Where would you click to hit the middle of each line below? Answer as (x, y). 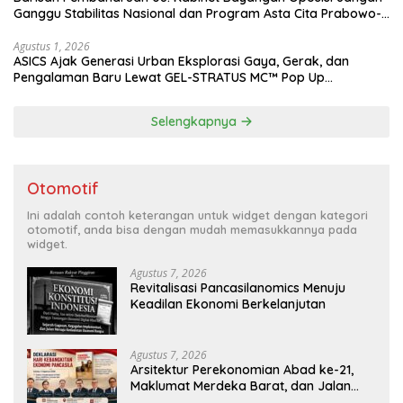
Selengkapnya (195, 122)
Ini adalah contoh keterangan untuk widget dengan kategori (197, 215)
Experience (46, 94)
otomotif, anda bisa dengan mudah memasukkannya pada (192, 230)
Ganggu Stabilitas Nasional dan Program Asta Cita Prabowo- (197, 14)
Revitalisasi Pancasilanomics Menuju (238, 288)
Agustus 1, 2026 (52, 47)
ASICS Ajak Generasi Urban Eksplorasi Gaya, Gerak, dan (181, 62)
